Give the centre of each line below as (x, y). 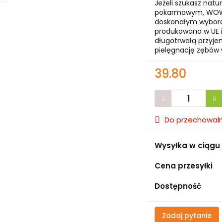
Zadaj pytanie (187, 215)
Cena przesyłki (184, 166)
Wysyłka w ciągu (188, 145)
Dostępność (178, 186)
